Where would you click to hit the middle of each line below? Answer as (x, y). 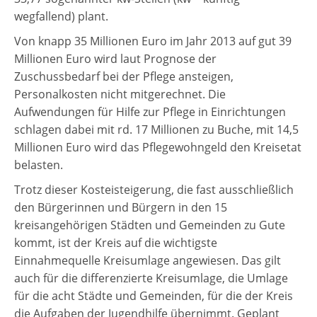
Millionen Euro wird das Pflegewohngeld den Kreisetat (158, 148)
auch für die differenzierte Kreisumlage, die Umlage (151, 278)
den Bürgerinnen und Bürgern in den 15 (121, 208)
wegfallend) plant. (61, 17)
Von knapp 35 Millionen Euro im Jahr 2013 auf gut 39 (153, 41)
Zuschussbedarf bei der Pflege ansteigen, (124, 77)
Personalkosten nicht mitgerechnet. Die (120, 94)
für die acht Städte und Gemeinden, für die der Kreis (154, 296)
